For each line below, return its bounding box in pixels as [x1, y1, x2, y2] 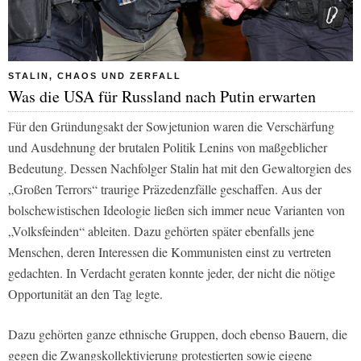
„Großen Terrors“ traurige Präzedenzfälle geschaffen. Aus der [8, 180, 322, 197]
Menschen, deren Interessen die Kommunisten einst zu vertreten [8, 243, 331, 260]
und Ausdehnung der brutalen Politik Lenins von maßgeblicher [8, 138, 327, 156]
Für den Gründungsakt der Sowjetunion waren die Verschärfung [8, 117, 334, 135]
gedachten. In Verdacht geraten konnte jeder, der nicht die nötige [8, 263, 335, 281]
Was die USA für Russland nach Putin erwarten [8, 85, 316, 107]
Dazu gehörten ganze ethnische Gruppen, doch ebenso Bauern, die [8, 325, 347, 342]
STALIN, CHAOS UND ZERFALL [8, 70, 181, 81]
